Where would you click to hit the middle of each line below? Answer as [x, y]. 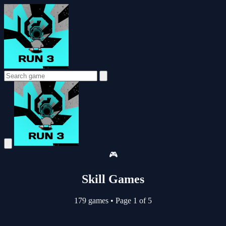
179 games [92, 200]
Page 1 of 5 [133, 200]
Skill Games [113, 179]
